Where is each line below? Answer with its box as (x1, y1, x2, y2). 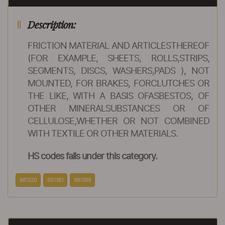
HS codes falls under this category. (28, 152, 157, 161)
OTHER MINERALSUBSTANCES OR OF (28, 104, 209, 114)
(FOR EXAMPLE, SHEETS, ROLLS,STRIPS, (28, 54, 209, 63)
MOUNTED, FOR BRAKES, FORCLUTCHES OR (28, 79, 209, 88)
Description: (28, 18, 76, 31)
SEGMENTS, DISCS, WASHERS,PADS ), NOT (28, 67, 209, 76)
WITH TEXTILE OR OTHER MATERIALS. (28, 130, 178, 139)
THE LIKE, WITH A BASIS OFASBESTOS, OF (28, 92, 209, 101)
